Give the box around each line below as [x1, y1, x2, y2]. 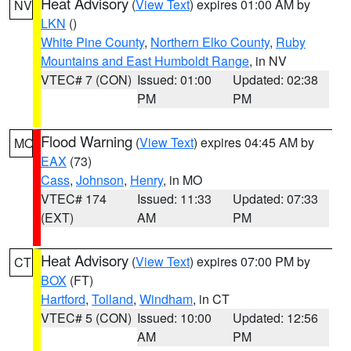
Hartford [41, 290, 85, 308]
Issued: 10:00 [136, 309, 212, 327]
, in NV [249, 52, 287, 70]
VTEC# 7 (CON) [41, 71, 132, 89]
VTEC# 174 [41, 190, 107, 208]
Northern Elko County [150, 33, 270, 51]
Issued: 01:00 [136, 71, 212, 89]
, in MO [163, 171, 202, 189]
